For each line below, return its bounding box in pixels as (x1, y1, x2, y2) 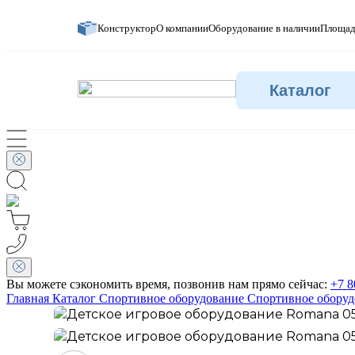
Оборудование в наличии (208, 22, 320, 34)
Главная (6, 292, 49, 305)
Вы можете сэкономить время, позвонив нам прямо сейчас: (6, 277, 330, 291)
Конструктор (97, 22, 156, 34)
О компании (156, 22, 208, 34)
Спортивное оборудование (99, 292, 244, 305)
